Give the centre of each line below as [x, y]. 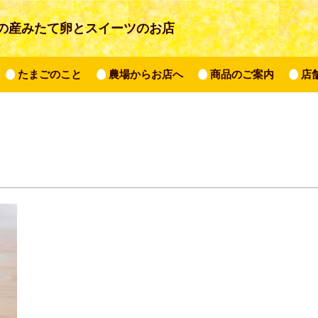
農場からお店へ [146, 74]
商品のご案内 [242, 74]
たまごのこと [50, 74]
